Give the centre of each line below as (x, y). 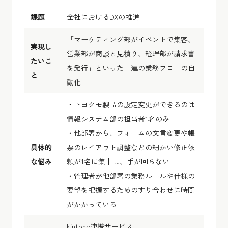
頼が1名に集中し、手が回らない (118, 161)
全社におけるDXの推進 (103, 17)
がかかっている (92, 204)
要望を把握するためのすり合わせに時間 (131, 190)
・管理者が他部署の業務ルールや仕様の (131, 175)
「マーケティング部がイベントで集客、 (131, 39)
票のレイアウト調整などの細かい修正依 (131, 147)
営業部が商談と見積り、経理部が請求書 (131, 53)
